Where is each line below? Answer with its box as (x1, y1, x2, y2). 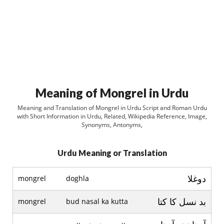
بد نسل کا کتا (157, 195, 206, 207)
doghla (66, 173, 89, 183)
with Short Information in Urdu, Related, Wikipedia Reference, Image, (17, 112, 207, 120)
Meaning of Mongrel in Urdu (35, 85, 188, 100)
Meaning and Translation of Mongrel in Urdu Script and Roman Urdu (17, 103, 207, 112)
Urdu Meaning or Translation (57, 148, 167, 157)
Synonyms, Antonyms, (81, 120, 142, 129)
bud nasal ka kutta (66, 196, 128, 206)
